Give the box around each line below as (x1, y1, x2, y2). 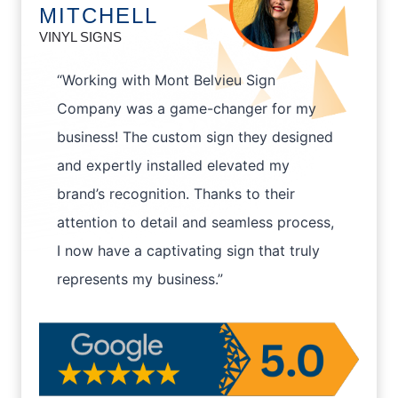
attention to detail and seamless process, (57, 213, 334, 232)
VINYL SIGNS (39, 29, 122, 45)
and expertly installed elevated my (57, 156, 290, 175)
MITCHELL (39, 4, 158, 28)
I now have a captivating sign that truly (57, 242, 320, 260)
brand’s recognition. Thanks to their (57, 185, 295, 203)
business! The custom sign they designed (57, 128, 333, 147)
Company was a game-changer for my (57, 99, 316, 118)
